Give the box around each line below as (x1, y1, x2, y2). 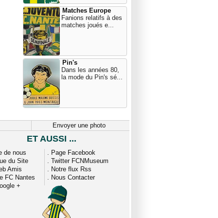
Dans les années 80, (61, 66, 119, 73)
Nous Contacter (51, 174, 95, 181)
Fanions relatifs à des (61, 14, 122, 21)
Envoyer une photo (53, 122, 106, 129)
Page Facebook (51, 149, 95, 156)
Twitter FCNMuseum (51, 157, 109, 164)
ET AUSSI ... (26, 134, 76, 144)
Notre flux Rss (51, 165, 91, 173)
